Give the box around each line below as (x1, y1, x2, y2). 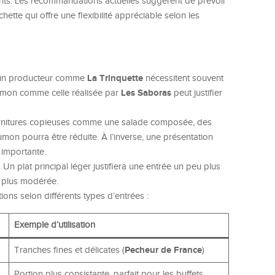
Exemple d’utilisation (14, 220, 95, 231)
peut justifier (171, 88, 222, 99)
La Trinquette (87, 72, 143, 85)
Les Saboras (121, 87, 171, 99)
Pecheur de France (124, 244, 202, 257)
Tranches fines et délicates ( (14, 245, 125, 256)
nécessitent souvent (143, 73, 223, 84)
